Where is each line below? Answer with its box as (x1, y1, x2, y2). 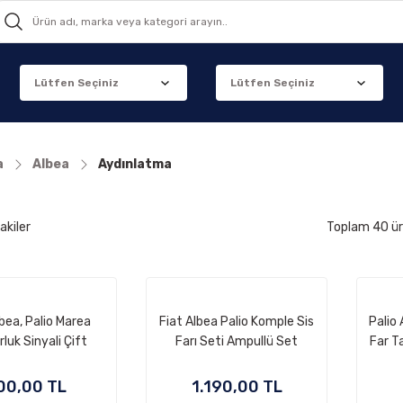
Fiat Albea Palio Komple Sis (159, 314, 314, 329)
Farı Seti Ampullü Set (175, 334, 298, 349)
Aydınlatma (98, 157, 172, 172)
